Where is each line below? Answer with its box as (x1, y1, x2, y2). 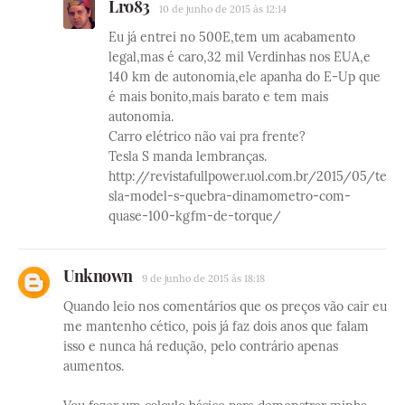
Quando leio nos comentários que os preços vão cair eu (63, 297, 387, 315)
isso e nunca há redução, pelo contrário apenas (63, 337, 338, 354)
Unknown (63, 264, 133, 287)
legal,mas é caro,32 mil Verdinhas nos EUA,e (108, 48, 371, 65)
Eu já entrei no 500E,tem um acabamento (108, 28, 355, 45)
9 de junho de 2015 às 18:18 (141, 271, 265, 285)
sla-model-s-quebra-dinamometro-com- (108, 187, 351, 204)
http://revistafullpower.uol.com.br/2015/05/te (108, 167, 387, 184)
